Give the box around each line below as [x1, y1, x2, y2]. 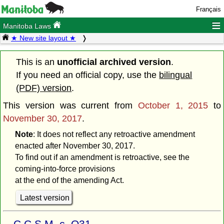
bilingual [159, 69, 192, 80]
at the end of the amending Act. [14, 176, 124, 185]
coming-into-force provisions [14, 164, 115, 173]
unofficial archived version [57, 56, 171, 67]
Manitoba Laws [3, 22, 53, 30]
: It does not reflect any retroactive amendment [32, 130, 195, 139]
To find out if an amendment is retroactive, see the [14, 153, 189, 162]
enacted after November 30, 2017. [14, 141, 135, 150]
